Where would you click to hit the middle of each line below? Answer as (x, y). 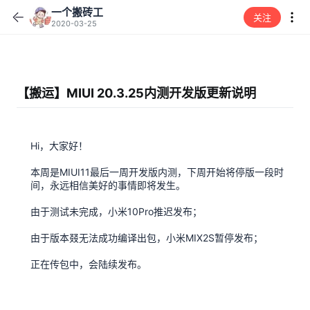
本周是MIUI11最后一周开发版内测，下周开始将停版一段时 (157, 172)
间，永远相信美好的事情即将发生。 (108, 185)
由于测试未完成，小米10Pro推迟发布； (116, 211)
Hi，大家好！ (59, 146)
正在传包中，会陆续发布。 (89, 264)
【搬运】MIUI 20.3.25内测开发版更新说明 (136, 93)
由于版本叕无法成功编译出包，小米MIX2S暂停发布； (147, 238)
